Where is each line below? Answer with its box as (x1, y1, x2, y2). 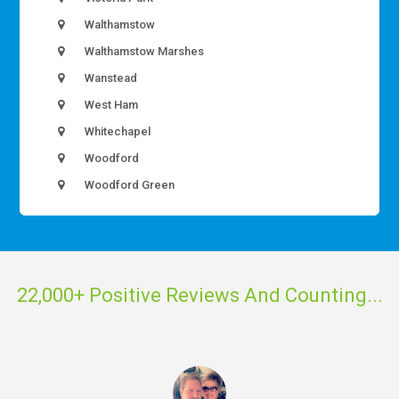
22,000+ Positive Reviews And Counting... (16, 284, 383, 307)
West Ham (82, 97, 139, 111)
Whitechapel (82, 124, 151, 138)
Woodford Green (82, 177, 175, 191)
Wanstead (82, 70, 138, 85)
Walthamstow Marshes (82, 44, 205, 58)
